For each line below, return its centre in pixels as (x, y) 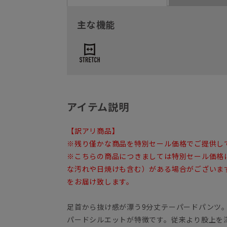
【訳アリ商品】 (93, 131)
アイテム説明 (98, 107)
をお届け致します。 (100, 182)
